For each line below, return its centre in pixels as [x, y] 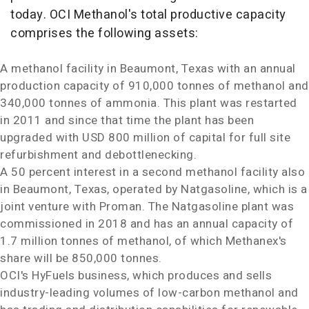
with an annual [255, 69]
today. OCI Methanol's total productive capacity [148, 15]
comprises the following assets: [104, 33]
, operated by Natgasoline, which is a [207, 189]
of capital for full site [230, 138]
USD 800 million [126, 138]
